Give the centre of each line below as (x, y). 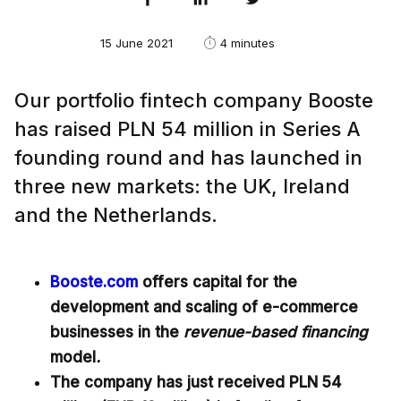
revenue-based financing (276, 332)
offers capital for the (218, 282)
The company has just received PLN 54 (196, 382)
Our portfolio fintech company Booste (194, 100)
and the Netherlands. (116, 215)
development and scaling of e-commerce (204, 307)
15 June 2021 (136, 43)
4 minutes (245, 43)
